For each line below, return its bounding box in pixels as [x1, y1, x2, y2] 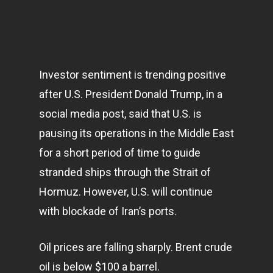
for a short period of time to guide [39, 146, 200, 159]
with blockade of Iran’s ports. [39, 205, 177, 218]
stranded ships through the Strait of [39, 166, 211, 179]
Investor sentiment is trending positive [39, 68, 226, 81]
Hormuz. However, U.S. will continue [39, 185, 213, 198]
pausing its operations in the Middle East [39, 127, 234, 140]
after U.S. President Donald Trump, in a [39, 88, 222, 101]
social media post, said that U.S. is [39, 107, 202, 120]
